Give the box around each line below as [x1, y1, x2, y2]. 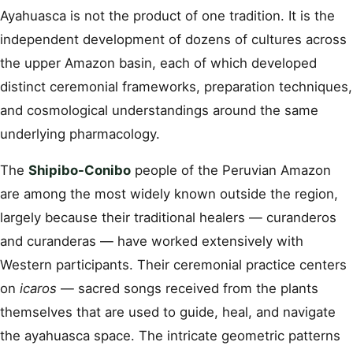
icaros [20, 280, 57, 296]
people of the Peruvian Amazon [131, 162, 331, 178]
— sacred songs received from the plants [57, 280, 318, 296]
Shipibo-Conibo [28, 162, 131, 178]
